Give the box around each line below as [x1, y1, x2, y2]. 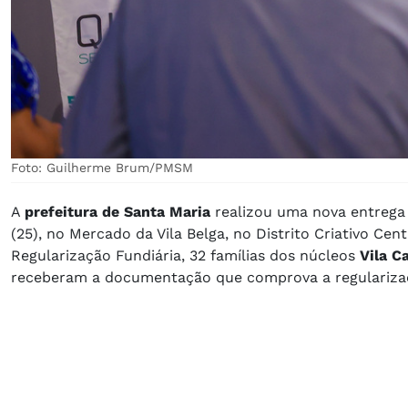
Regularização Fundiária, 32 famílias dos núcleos [11, 246, 355, 264]
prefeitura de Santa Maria [25, 202, 215, 220]
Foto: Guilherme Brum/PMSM [11, 159, 193, 175]
